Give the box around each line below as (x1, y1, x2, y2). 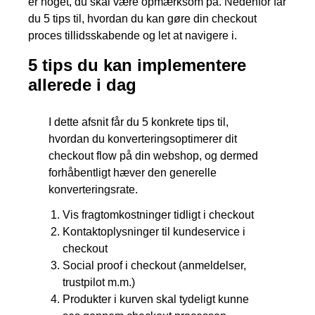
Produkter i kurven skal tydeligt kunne (63, 292, 250, 305)
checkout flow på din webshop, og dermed (49, 149, 259, 162)
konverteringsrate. (49, 183, 139, 195)
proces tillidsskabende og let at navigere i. (28, 29, 237, 41)
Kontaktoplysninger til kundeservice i (63, 225, 246, 238)
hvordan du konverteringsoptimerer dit (49, 132, 238, 145)
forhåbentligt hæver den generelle (49, 166, 217, 179)
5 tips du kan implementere (28, 55, 246, 75)
